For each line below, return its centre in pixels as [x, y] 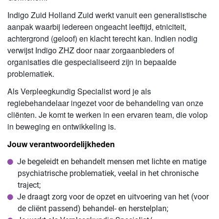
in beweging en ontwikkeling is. [62, 126]
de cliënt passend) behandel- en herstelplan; [93, 208]
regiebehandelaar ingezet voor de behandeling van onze [105, 103]
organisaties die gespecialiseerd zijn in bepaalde [92, 62]
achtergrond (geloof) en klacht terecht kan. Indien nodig [102, 38]
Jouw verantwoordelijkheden [61, 144]
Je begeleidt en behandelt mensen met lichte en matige [112, 161]
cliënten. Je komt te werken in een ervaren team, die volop [108, 114]
